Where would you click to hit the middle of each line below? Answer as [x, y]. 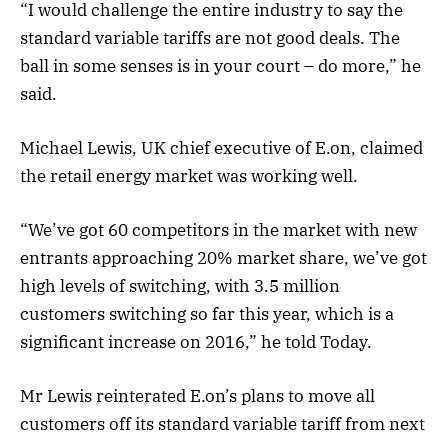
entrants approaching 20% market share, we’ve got [223, 258]
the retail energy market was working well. [189, 175]
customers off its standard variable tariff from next [222, 424]
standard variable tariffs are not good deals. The [210, 37]
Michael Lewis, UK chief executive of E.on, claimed [221, 147]
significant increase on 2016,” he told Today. [196, 342]
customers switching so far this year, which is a [207, 314]
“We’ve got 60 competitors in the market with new [218, 230]
